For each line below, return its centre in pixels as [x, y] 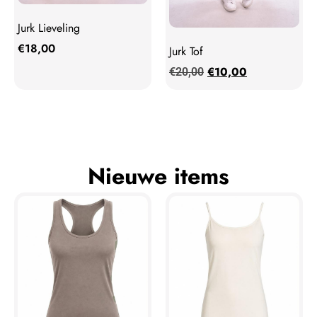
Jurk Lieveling [49, 28]
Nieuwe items [158, 176]
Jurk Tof [186, 51]
